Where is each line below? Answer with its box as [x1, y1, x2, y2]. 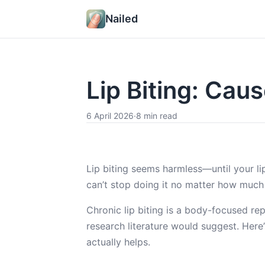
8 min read [136, 111, 177, 121]
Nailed [105, 12, 138, 25]
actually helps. [86, 236, 150, 248]
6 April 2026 [86, 111, 134, 121]
